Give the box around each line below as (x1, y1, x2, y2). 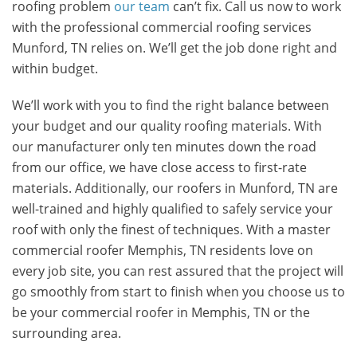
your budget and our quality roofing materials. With (12, 117, 322, 135)
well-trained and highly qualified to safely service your (12, 200, 333, 218)
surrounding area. (12, 324, 121, 342)
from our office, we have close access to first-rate (12, 159, 307, 176)
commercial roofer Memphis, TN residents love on (12, 241, 313, 259)
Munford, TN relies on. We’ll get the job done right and (12, 39, 337, 57)
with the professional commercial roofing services (12, 18, 312, 36)
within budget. (12, 60, 98, 77)
